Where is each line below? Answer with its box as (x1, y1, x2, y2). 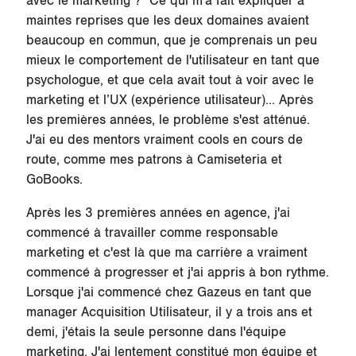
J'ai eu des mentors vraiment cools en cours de (25, 132, 303, 149)
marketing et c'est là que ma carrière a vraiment (25, 245, 308, 261)
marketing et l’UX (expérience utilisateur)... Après (25, 92, 313, 109)
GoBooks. (25, 172, 87, 188)
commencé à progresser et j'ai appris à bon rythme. (25, 265, 329, 281)
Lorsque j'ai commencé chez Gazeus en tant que (25, 284, 311, 301)
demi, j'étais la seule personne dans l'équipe (25, 324, 286, 341)
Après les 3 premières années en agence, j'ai (25, 205, 290, 222)
